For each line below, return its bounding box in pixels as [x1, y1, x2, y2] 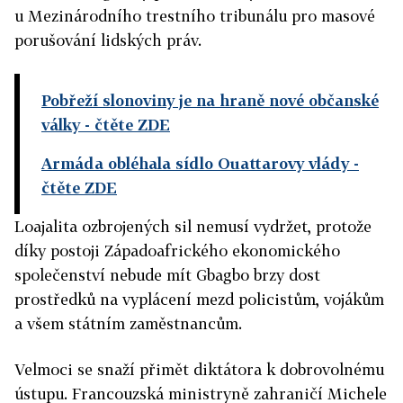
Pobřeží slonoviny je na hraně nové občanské [41, 91, 379, 110]
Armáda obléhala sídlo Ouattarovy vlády [41, 154, 349, 173]
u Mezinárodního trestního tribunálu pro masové [14, 6, 375, 25]
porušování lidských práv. [14, 31, 201, 49]
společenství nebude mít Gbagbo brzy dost [14, 265, 320, 284]
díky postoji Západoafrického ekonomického [14, 241, 340, 260]
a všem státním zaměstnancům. [14, 314, 242, 333]
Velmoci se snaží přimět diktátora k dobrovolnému [14, 360, 384, 379]
